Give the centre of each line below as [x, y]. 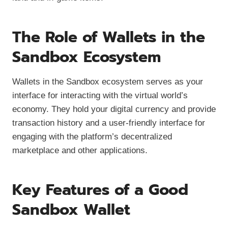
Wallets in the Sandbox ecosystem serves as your [108, 82]
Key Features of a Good [100, 190]
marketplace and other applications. [80, 151]
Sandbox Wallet [71, 210]
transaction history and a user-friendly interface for [109, 123]
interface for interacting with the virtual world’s [100, 96]
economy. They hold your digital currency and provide [114, 109]
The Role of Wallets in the [109, 37]
